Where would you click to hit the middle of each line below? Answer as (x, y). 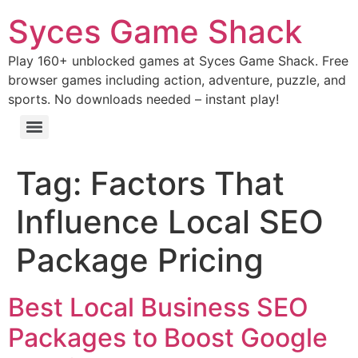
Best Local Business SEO (158, 307)
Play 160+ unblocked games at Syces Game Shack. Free (178, 61)
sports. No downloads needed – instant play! (143, 99)
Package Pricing (140, 260)
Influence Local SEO (170, 222)
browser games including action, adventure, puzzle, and (177, 80)
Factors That (187, 183)
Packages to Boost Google (168, 338)
